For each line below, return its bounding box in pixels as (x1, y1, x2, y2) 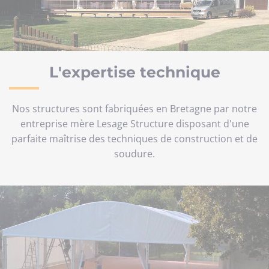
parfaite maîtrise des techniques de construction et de (11, 132, 258, 146)
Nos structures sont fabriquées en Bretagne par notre (12, 102, 257, 116)
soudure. (114, 147, 155, 161)
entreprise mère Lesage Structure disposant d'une (20, 117, 249, 131)
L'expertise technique (49, 63, 220, 82)
